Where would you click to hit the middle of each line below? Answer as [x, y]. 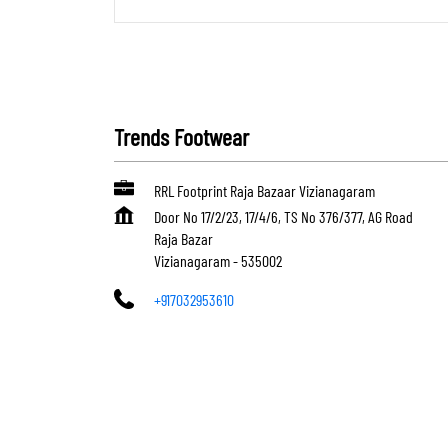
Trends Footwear [181, 136]
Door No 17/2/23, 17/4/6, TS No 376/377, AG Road [283, 216]
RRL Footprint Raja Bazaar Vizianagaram [264, 190]
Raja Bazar [183, 238]
